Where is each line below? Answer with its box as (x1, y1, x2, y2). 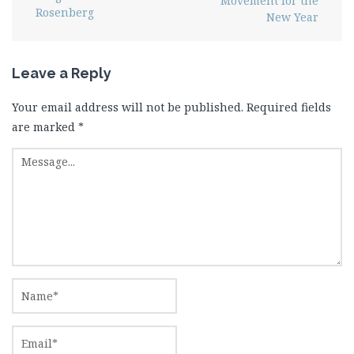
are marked (12, 119, 78, 134)
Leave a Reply (12, 64, 111, 81)
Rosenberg (36, 4, 94, 20)
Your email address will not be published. (12, 99, 243, 115)
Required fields (247, 99, 331, 115)
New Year (266, 9, 318, 24)
